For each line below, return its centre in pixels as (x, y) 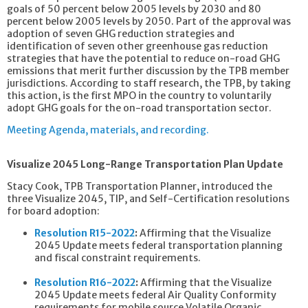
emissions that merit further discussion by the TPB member (148, 70)
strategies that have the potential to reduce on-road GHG (143, 58)
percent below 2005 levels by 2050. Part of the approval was (149, 21)
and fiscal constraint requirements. (118, 257)
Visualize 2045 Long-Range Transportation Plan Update (145, 164)
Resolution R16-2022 (85, 282)
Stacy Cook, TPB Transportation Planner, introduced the (140, 186)
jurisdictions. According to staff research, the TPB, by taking (149, 83)
